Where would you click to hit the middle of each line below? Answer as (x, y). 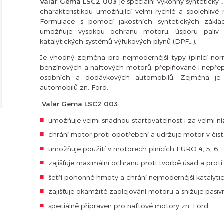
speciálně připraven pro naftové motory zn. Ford (129, 205)
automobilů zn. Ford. (74, 87)
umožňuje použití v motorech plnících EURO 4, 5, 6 (133, 148)
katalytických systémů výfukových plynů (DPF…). (118, 41)
